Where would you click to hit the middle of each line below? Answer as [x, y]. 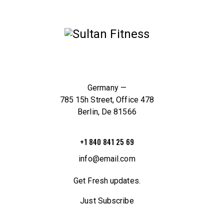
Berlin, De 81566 [107, 112]
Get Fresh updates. [107, 181]
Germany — [107, 88]
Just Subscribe [107, 201]
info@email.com [107, 159]
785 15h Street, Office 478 [107, 100]
